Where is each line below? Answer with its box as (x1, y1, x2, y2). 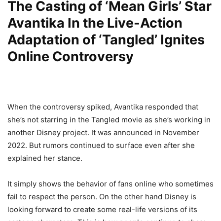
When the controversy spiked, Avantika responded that (7, 102, 198, 112)
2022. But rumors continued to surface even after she (7, 141, 195, 150)
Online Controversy (7, 48, 134, 65)
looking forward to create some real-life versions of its (7, 205, 197, 215)
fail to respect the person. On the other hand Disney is (7, 192, 196, 202)
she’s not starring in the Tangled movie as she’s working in (7, 115, 211, 125)
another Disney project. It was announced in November (7, 128, 199, 138)
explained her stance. (7, 153, 82, 163)
